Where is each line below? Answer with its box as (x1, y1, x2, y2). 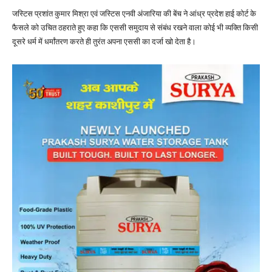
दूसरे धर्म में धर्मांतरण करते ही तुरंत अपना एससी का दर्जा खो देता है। (12, 36, 196, 46)
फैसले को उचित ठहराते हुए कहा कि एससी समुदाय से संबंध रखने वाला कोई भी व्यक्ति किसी (12, 22, 258, 32)
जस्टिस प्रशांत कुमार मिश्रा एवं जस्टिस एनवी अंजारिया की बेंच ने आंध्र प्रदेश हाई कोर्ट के (12, 8, 256, 18)
